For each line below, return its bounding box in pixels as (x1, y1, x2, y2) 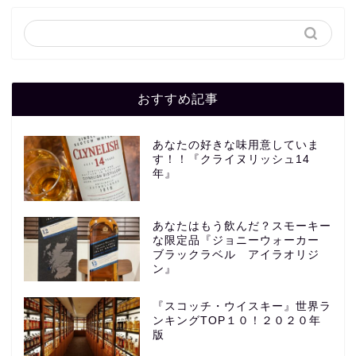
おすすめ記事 (137, 90, 219, 106)
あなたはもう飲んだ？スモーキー (152, 219, 331, 232)
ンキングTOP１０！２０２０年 (152, 315, 321, 327)
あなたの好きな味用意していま (152, 138, 319, 151)
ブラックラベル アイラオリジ (152, 248, 319, 261)
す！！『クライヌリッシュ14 (152, 153, 310, 165)
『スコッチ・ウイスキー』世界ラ (152, 300, 331, 313)
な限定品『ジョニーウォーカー (152, 234, 331, 246)
